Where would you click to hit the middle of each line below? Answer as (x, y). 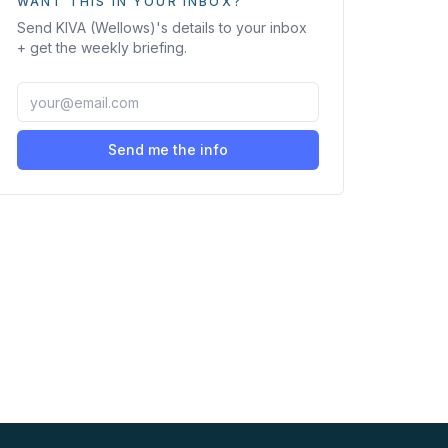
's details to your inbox (231, 27)
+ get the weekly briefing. (102, 47)
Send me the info (168, 149)
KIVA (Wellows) (106, 27)
